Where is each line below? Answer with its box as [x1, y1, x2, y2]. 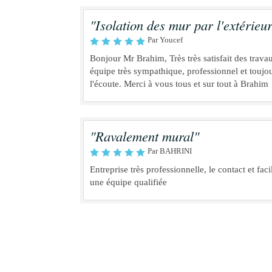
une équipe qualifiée [90, 177, 167, 187]
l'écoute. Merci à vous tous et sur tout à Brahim [90, 79, 268, 89]
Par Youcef [148, 35, 183, 44]
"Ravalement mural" [90, 127, 199, 145]
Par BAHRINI [148, 146, 192, 155]
